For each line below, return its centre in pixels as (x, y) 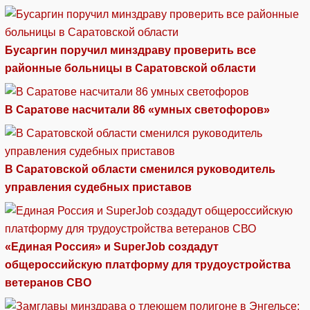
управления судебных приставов (98, 188)
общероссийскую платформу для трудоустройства (148, 265)
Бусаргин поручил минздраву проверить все (130, 50)
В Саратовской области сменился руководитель (140, 170)
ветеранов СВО (48, 283)
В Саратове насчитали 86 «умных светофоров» (137, 110)
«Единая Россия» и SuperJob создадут (112, 247)
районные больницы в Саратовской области (130, 68)
